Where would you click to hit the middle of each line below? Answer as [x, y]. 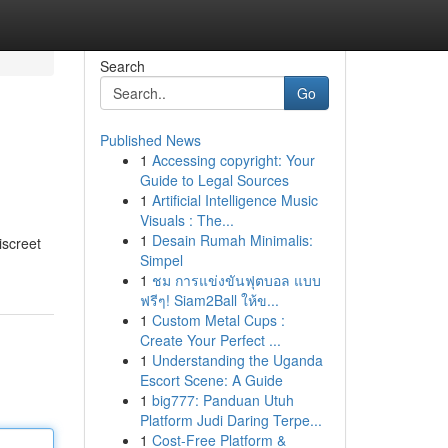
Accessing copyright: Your [233, 160]
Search [122, 66]
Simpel [161, 260]
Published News [150, 140]
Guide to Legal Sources [214, 180]
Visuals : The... [186, 220]
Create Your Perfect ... [210, 340]
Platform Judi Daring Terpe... [230, 420]
